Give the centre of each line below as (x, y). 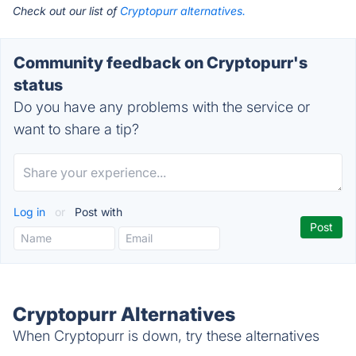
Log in (31, 212)
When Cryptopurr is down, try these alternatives (166, 336)
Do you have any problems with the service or (162, 107)
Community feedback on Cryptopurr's (161, 63)
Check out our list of (66, 11)
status (38, 85)
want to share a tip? (76, 129)
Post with (97, 212)
